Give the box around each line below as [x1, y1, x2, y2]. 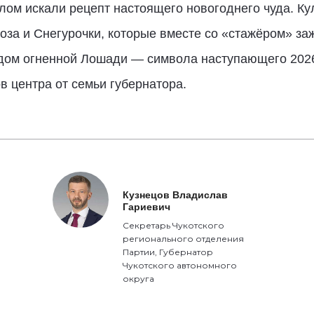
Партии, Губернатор [123, 247, 214, 257]
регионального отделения [123, 233, 245, 244]
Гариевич [123, 201, 171, 212]
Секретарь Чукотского [123, 220, 225, 231]
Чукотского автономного [123, 260, 238, 271]
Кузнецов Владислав [123, 189, 228, 200]
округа [123, 273, 155, 284]
